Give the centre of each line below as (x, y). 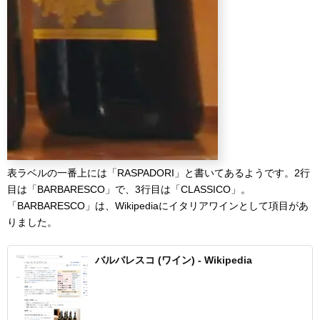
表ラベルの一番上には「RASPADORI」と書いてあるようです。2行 (159, 173)
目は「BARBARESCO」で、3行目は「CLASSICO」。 (129, 190)
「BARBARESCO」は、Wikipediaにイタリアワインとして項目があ (158, 206)
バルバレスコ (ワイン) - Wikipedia (174, 260)
